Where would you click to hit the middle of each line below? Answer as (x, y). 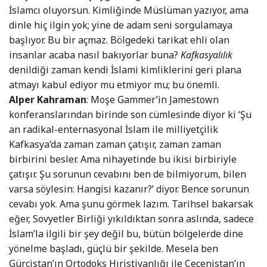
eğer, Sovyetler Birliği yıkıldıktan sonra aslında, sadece (131, 219)
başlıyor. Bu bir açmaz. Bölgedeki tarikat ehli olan (119, 40)
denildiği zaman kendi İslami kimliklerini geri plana (125, 70)
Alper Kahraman (48, 100)
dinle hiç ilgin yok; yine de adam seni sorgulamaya (121, 25)
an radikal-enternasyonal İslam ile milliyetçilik (114, 130)
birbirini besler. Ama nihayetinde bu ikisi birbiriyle (123, 159)
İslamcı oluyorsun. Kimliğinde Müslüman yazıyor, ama (129, 10)
